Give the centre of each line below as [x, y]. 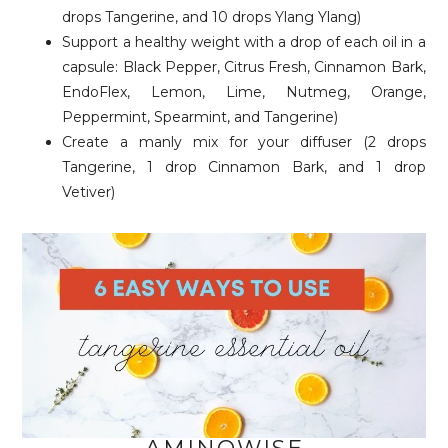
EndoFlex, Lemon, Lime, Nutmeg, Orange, [244, 92]
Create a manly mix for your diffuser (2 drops [244, 142]
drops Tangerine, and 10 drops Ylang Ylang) [212, 17]
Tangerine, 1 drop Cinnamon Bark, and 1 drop [244, 167]
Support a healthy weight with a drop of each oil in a [244, 42]
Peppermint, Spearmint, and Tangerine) [200, 117]
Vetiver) [89, 192]
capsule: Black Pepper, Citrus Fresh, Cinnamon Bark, [244, 67]
